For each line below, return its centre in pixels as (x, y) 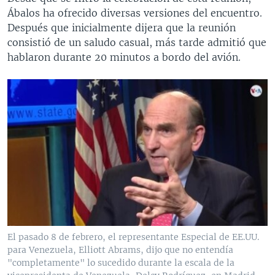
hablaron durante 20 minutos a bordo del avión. (124, 57)
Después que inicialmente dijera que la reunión (122, 27)
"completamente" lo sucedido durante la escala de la (121, 262)
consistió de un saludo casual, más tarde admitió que (137, 42)
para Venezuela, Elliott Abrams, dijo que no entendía (120, 250)
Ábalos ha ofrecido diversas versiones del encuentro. (135, 13)
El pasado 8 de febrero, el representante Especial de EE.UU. (133, 237)
